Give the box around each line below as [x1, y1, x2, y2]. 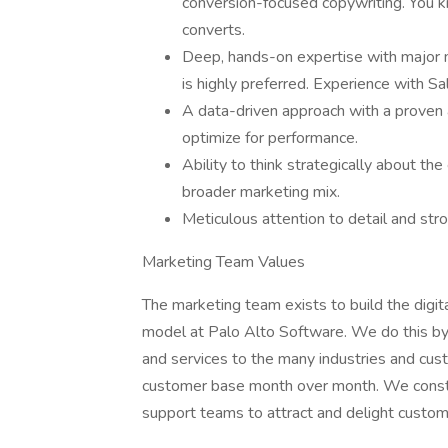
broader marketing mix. [182, 181, 340, 203]
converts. [182, 19, 245, 41]
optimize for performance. [182, 127, 358, 149]
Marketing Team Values [142, 251, 305, 273]
